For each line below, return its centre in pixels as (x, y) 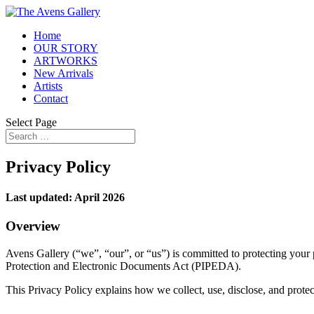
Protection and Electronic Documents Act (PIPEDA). (123, 266)
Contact (51, 98)
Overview (33, 226)
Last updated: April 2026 (65, 198)
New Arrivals (63, 73)
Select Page (31, 122)
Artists (48, 86)
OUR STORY (66, 48)
